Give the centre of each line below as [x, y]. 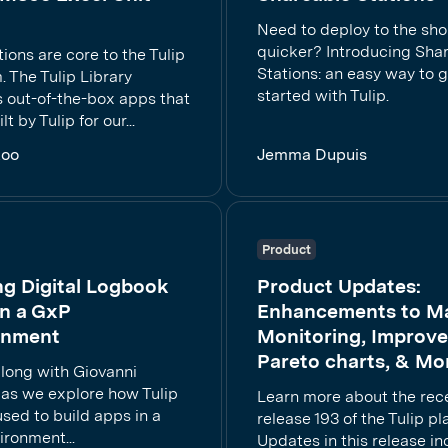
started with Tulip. [323, 95]
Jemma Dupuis [312, 154]
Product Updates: [339, 286]
